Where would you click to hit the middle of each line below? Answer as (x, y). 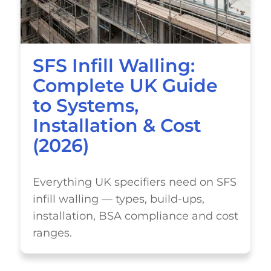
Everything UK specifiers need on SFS (134, 182)
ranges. (52, 233)
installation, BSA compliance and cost (135, 216)
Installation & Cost (117, 126)
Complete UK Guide (125, 86)
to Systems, (85, 106)
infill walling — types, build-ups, (118, 199)
